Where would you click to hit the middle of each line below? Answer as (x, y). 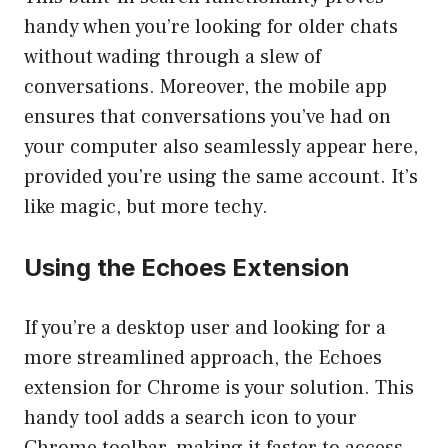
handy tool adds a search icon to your (190, 418)
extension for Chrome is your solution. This (219, 388)
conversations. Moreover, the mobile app (205, 87)
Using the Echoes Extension (187, 268)
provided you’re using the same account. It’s (221, 177)
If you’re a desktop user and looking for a (205, 328)
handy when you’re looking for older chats (211, 27)
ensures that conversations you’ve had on (207, 117)
